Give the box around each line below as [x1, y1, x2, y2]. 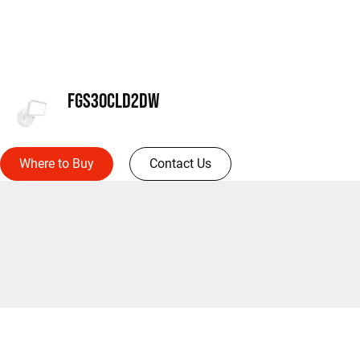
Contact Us [149, 156, 211, 171]
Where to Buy [19, 156, 94, 171]
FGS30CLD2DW [67, 88, 159, 112]
